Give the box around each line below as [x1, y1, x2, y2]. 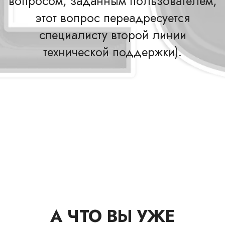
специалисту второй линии [39, 26, 186, 44]
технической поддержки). [43, 43, 182, 61]
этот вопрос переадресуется [35, 9, 190, 27]
